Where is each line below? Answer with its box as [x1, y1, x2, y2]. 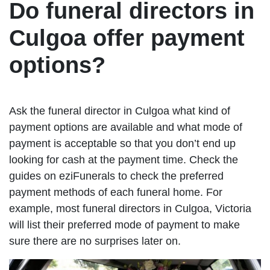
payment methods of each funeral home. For [9, 186, 222, 199]
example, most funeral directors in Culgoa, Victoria [9, 202, 251, 215]
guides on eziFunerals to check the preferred [9, 170, 224, 183]
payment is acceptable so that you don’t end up [9, 137, 236, 150]
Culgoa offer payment [9, 25, 245, 51]
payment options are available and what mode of [9, 121, 242, 134]
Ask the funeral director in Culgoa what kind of [9, 105, 230, 118]
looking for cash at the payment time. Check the [9, 154, 238, 166]
